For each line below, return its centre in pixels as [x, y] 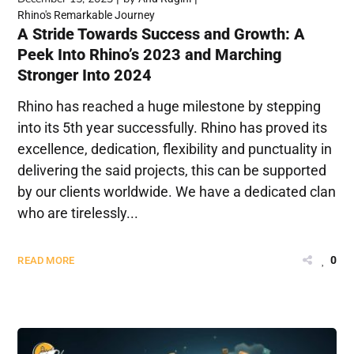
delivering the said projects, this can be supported [172, 170]
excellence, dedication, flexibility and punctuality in [175, 149]
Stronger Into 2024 [85, 75]
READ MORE [46, 260]
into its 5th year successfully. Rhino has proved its [173, 127]
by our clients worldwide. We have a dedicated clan [177, 191]
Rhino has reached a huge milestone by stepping [169, 106]
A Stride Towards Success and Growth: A [162, 34]
